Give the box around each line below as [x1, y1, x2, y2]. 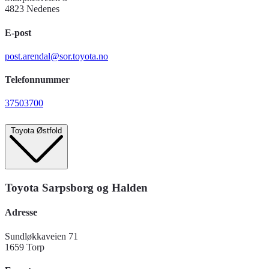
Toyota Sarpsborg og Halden [5, 181, 148, 195]
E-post [5, 27, 31, 38]
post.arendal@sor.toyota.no [5, 50, 108, 61]
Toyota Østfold [11, 126, 62, 136]
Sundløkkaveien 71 [5, 231, 78, 241]
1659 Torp [5, 241, 44, 252]
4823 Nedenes [5, 4, 59, 14]
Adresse [5, 207, 37, 218]
